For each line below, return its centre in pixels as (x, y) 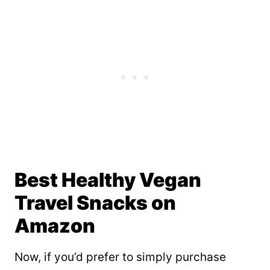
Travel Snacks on (95, 202)
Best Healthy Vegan (108, 180)
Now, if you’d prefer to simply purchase (120, 257)
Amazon (55, 225)
